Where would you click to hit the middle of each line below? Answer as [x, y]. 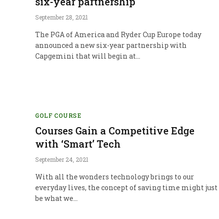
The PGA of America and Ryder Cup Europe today [118, 34]
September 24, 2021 [62, 159]
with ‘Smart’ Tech [78, 143]
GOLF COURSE [58, 115]
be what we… [56, 198]
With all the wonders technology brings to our [115, 176]
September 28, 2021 [62, 17]
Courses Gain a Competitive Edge [115, 130]
